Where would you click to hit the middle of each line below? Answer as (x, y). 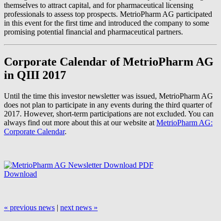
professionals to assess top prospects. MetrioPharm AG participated (108, 14)
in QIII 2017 (35, 75)
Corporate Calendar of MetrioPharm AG (109, 61)
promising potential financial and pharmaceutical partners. (93, 32)
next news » (79, 207)
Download (20, 174)
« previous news (29, 207)
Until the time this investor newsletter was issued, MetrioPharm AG (109, 96)
